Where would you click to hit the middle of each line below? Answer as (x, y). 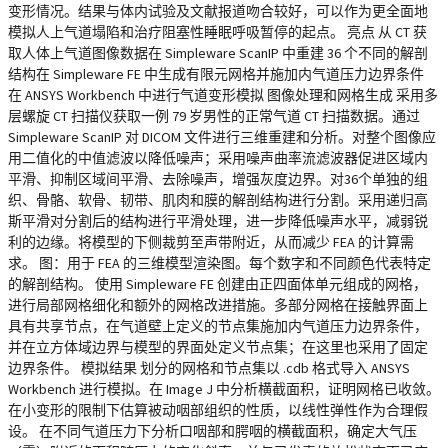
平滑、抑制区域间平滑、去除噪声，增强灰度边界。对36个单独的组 (218, 179)
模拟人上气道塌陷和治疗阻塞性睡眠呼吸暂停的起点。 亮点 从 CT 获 (217, 32)
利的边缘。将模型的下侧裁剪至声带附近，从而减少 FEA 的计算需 (211, 242)
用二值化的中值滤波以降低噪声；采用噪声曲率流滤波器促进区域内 (218, 158)
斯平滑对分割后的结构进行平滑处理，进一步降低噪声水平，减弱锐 (218, 221)
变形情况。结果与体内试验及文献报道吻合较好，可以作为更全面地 (218, 11)
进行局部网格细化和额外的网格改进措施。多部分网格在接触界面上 (218, 305)
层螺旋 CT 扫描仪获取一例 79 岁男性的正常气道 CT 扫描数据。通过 (214, 116)
